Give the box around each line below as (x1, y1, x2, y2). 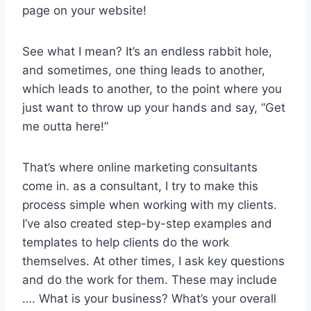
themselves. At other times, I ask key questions (22, 253, 285, 268)
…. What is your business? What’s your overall (22, 291, 276, 305)
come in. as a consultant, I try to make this (22, 178, 258, 193)
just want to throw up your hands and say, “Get (22, 100, 285, 115)
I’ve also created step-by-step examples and (22, 216, 272, 230)
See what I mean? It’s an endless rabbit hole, (22, 44, 272, 58)
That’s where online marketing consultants (22, 160, 258, 174)
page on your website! (22, 3, 146, 17)
